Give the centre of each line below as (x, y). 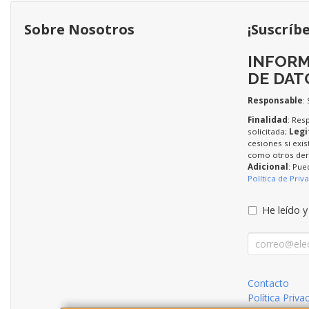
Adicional (268, 167)
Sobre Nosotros (79, 30)
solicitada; (268, 132)
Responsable (275, 101)
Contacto (268, 283)
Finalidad (267, 120)
